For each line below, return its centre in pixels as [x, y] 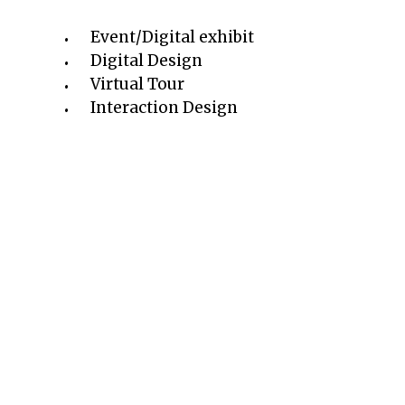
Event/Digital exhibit [172, 37]
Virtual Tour [137, 84]
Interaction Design [164, 107]
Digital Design [146, 60]
